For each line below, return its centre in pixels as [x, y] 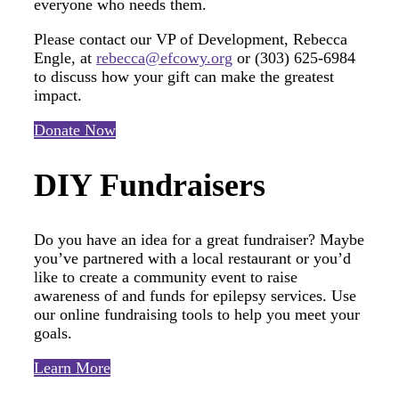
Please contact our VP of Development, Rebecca [191, 39]
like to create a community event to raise [166, 277]
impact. [58, 95]
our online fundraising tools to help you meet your [197, 314]
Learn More [72, 367]
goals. [53, 333]
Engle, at [65, 57]
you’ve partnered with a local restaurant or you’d [192, 258]
